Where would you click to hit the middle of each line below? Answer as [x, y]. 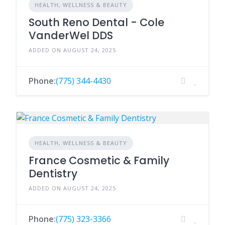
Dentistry [53, 174]
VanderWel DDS [71, 35]
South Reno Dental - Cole [96, 22]
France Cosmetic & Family [99, 160]
